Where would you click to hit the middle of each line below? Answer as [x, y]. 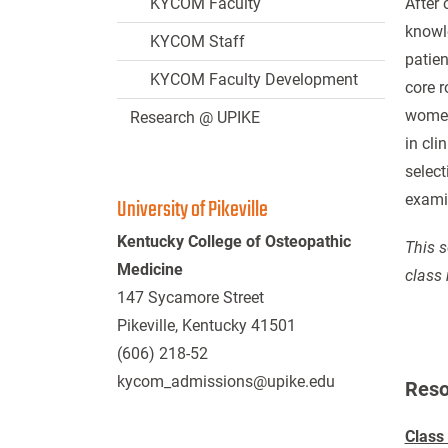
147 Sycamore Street [190, 297]
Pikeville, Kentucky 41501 [206, 325]
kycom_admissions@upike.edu [226, 381]
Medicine [150, 269]
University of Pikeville [192, 210]
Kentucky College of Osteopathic [234, 241]
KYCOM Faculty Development [254, 79]
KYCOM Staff [197, 41]
